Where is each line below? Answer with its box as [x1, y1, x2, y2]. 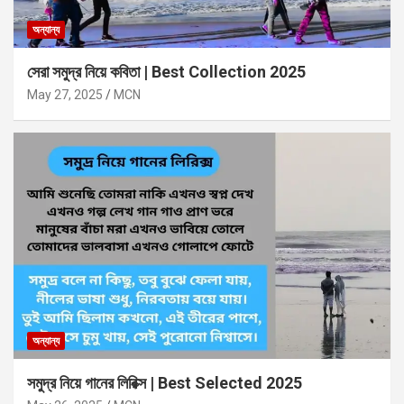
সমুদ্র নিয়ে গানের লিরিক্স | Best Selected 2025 [27, 373, 302, 393]
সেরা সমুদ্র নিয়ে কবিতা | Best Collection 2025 [27, 62, 306, 82]
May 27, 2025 [27, 87, 103, 103]
